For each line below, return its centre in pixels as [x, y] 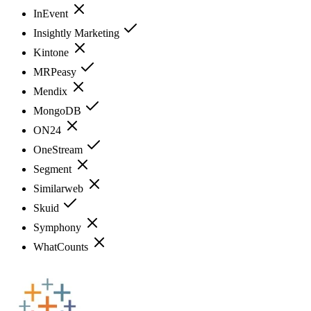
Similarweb [60, 188]
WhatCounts [62, 246]
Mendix [52, 91]
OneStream [59, 149]
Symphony [59, 227]
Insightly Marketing [78, 33]
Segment [54, 169]
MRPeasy [56, 72]
